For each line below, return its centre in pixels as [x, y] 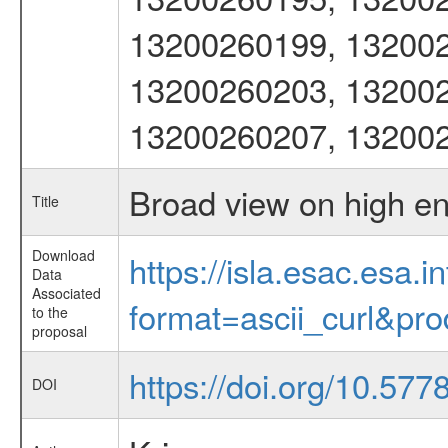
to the [49, 312]
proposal [59, 331]
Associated [66, 293]
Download [63, 255]
